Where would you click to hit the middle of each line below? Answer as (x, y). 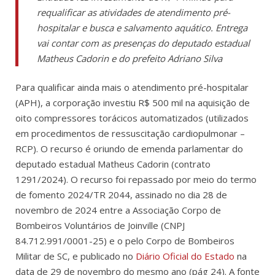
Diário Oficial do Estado (185, 256)
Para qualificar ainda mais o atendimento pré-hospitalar (132, 87)
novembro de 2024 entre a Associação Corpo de (118, 210)
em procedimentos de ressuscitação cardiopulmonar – (130, 134)
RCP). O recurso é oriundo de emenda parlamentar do (129, 149)
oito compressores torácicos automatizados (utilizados (132, 118)
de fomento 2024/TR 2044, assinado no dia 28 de (122, 195)
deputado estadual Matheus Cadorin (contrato (113, 164)
